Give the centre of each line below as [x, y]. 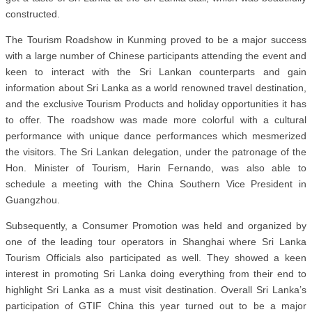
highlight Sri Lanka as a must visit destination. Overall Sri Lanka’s [156, 290]
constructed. [33, 14]
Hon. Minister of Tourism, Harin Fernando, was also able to [156, 168]
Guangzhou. [33, 200]
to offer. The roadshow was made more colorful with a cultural [156, 120]
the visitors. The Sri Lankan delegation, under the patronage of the [156, 152]
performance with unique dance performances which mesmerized [156, 136]
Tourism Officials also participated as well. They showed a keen [156, 258]
